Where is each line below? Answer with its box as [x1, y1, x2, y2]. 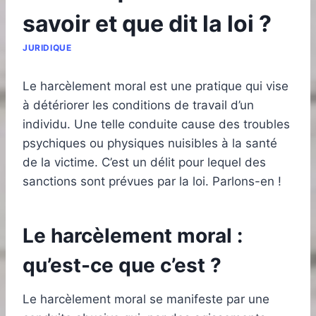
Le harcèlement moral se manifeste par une [23, 291, 269, 306]
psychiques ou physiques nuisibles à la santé [23, 135, 277, 150]
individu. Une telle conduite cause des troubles [23, 116, 290, 131]
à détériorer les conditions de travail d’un [23, 97, 254, 112]
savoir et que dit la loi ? [23, 9, 272, 37]
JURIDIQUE [23, 42, 72, 53]
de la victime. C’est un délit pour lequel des [23, 154, 266, 169]
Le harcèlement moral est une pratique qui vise [23, 78, 288, 93]
